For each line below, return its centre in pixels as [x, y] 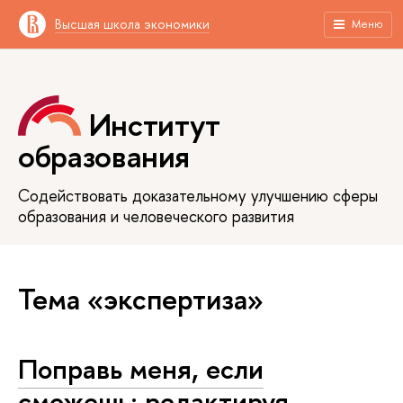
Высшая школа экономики [132, 24]
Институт [154, 125]
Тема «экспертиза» [141, 299]
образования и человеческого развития [156, 216]
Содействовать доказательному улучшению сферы [198, 195]
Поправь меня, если [141, 368]
